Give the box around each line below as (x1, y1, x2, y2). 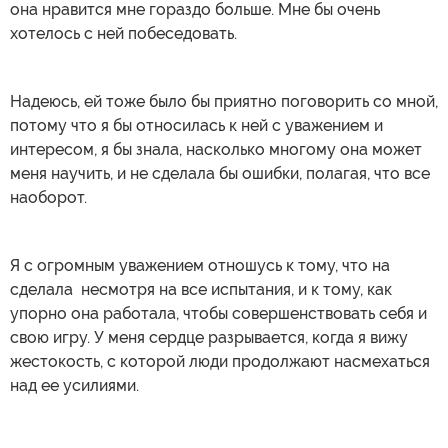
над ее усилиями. (10, 375, 139, 395)
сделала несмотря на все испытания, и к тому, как (10, 279, 392, 299)
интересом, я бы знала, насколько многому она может (10, 139, 422, 159)
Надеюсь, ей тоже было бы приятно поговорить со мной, (10, 91, 438, 111)
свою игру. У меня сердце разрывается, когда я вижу (10, 327, 408, 347)
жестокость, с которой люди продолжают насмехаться (10, 351, 430, 371)
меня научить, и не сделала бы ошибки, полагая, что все (10, 163, 430, 183)
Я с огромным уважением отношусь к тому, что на (10, 255, 390, 275)
